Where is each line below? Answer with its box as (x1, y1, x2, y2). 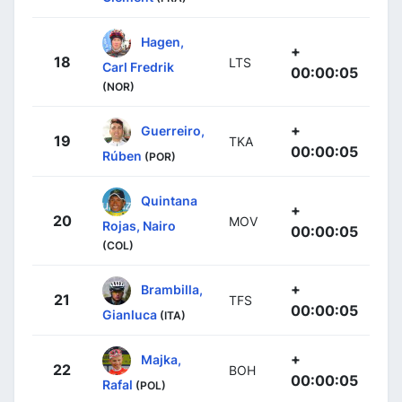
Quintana (141, 192, 197, 208)
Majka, (141, 351, 181, 367)
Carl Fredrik (102, 58, 174, 74)
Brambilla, (141, 281, 203, 297)
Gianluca (102, 306, 157, 322)
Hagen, (141, 33, 184, 49)
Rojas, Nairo (102, 217, 176, 233)
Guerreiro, (141, 122, 205, 138)
